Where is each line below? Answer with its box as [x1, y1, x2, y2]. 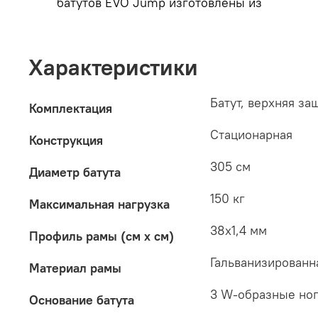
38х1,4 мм [210, 222, 267, 239]
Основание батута [29, 292, 134, 309]
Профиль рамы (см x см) [29, 228, 174, 245]
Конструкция [29, 132, 103, 149]
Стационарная [210, 126, 292, 143]
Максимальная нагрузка [29, 196, 170, 213]
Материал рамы [29, 260, 121, 277]
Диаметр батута [29, 164, 121, 181]
